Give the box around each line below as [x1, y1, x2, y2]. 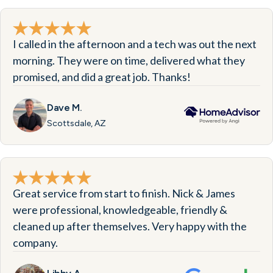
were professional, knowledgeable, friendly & [13, 202, 227, 216]
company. [13, 235, 58, 249]
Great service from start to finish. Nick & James [13, 186, 235, 200]
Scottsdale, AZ [47, 118, 106, 129]
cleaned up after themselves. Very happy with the [13, 219, 247, 233]
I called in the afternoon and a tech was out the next [13, 37, 257, 51]
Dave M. [47, 102, 82, 114]
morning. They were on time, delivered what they [13, 53, 245, 67]
